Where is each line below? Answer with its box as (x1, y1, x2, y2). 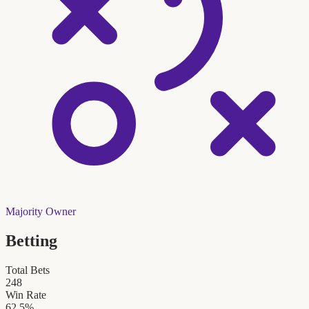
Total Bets (6, 264, 50, 277)
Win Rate (6, 289, 46, 301)
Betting (6, 232, 57, 250)
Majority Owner (6, 206, 76, 218)
